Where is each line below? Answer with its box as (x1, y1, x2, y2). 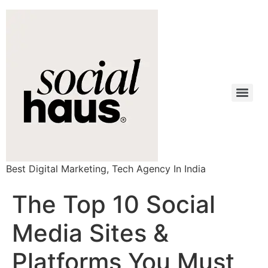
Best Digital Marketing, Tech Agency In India (6, 163, 206, 175)
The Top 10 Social (12, 190, 215, 219)
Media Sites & (12, 218, 169, 248)
